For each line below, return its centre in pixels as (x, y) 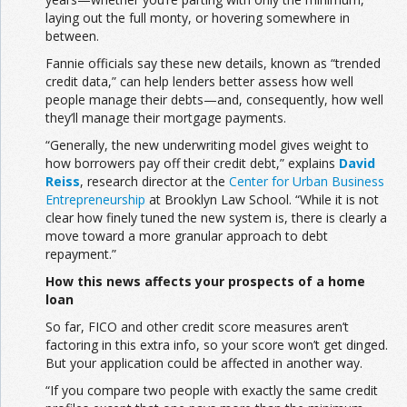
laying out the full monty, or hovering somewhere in (198, 18)
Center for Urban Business (307, 182)
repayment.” (81, 254)
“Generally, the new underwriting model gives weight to (207, 145)
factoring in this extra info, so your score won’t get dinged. (217, 345)
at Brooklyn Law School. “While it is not (262, 200)
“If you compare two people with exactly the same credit (212, 391)
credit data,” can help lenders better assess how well (199, 82)
